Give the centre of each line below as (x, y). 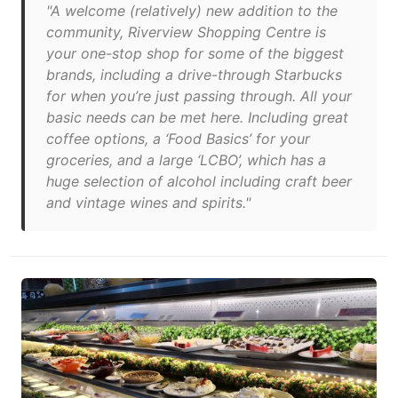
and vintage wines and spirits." (148, 203)
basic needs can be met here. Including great (197, 117)
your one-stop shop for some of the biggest (195, 53)
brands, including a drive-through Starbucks (194, 75)
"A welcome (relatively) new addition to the (192, 11)
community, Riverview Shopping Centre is (186, 32)
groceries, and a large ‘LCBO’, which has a (186, 160)
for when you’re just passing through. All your (199, 96)
